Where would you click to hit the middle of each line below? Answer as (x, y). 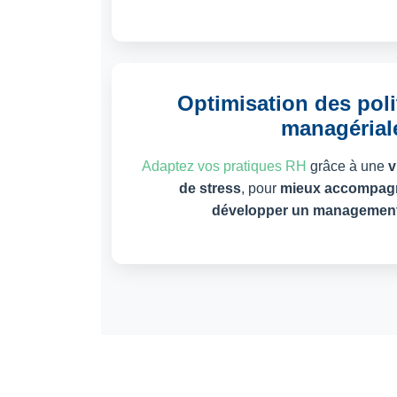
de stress (210, 188)
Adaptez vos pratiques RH (224, 166)
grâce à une (347, 166)
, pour (260, 188)
